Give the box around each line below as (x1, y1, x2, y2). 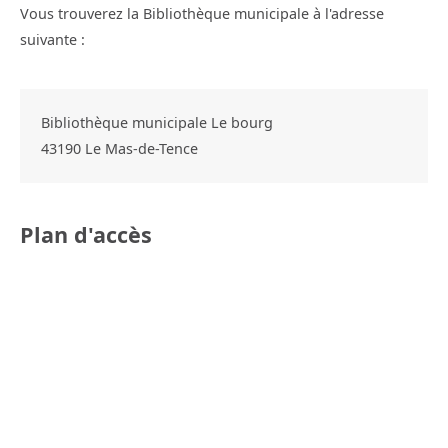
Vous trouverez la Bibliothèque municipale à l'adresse (20, 3, 384, 23)
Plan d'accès (20, 219, 152, 249)
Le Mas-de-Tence (84, 138, 198, 158)
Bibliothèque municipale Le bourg (40, 112, 273, 132)
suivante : (20, 29, 85, 49)
